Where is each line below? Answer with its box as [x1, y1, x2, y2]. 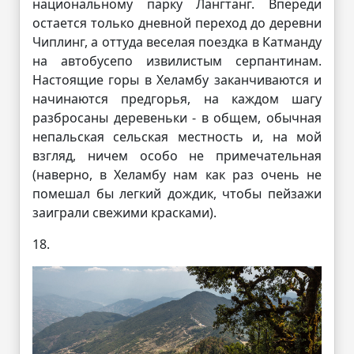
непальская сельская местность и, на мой [32, 127, 322, 145]
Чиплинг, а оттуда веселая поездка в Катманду [32, 32, 322, 51]
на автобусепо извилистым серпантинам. [32, 51, 322, 70]
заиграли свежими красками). [32, 203, 217, 221]
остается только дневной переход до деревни [32, 13, 322, 32]
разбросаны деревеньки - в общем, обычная [32, 108, 322, 126]
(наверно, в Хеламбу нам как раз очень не [32, 165, 322, 183]
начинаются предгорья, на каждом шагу [32, 89, 322, 107]
